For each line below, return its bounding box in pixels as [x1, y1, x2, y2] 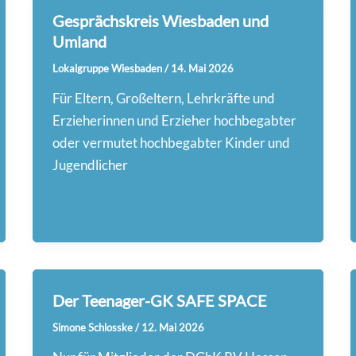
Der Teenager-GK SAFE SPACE [52, 290, 268, 310]
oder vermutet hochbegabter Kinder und [52, 134, 291, 152]
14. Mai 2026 [171, 61, 234, 75]
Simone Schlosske [52, 320, 136, 334]
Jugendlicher [52, 157, 129, 174]
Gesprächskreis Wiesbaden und [52, 10, 269, 30]
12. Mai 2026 [141, 320, 205, 334]
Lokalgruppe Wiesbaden [52, 61, 165, 75]
